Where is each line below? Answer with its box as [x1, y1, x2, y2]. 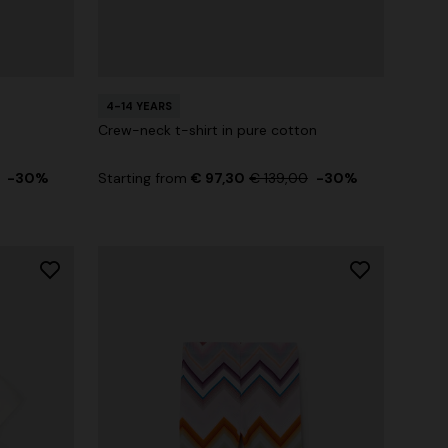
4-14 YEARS [106, 98, 172, 113]
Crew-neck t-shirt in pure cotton [98, 120, 317, 139]
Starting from [98, 168, 191, 187]
